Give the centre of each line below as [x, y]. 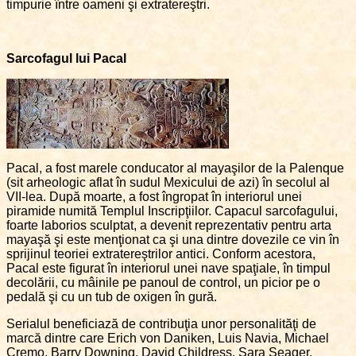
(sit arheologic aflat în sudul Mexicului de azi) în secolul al [168, 183]
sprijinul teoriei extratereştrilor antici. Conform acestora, [161, 254]
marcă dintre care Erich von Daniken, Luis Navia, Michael [168, 339]
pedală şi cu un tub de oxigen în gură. [112, 297]
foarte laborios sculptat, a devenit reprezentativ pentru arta [169, 226]
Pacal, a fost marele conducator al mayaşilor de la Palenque [175, 168]
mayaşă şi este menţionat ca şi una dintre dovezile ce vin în [173, 240]
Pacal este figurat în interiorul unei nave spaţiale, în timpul [168, 269]
